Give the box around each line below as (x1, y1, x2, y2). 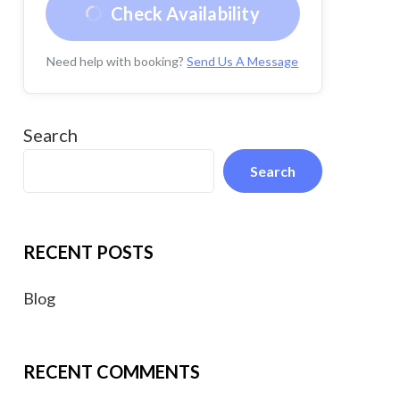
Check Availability (111, 3, 260, 24)
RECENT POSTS (22, 241, 154, 262)
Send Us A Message (187, 54, 299, 69)
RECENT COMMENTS (22, 361, 200, 382)
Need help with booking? (46, 54, 185, 69)
